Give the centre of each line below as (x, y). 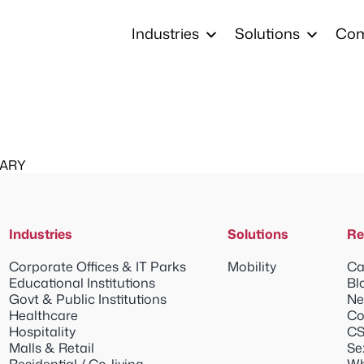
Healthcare (43, 315)
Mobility (251, 266)
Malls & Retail (51, 348)
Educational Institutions (82, 283)
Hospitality (42, 331)
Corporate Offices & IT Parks (97, 266)
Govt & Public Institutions (87, 299)
